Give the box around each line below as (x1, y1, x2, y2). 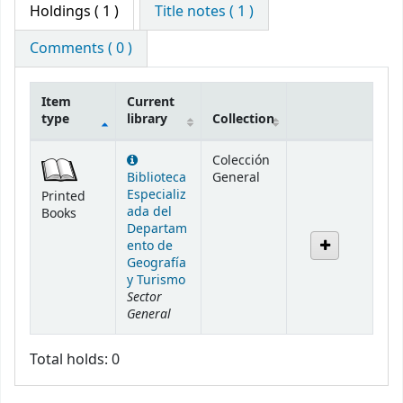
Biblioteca (127, 168, 186, 188)
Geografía (127, 254, 186, 273)
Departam (127, 219, 187, 239)
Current (127, 93, 175, 112)
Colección (212, 151, 270, 171)
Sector (127, 287, 162, 308)
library (127, 110, 167, 130)
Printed (41, 187, 85, 207)
